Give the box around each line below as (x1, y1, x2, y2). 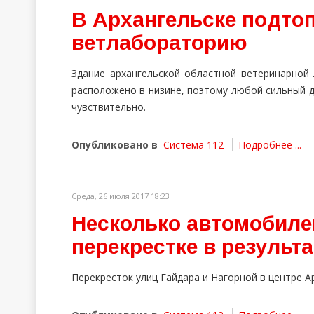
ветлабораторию (71, 31, 247, 54)
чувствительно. (71, 100, 146, 114)
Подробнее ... (238, 138, 301, 151)
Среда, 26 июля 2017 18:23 (71, 191, 170, 201)
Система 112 (163, 138, 224, 151)
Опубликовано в (71, 138, 158, 151)
